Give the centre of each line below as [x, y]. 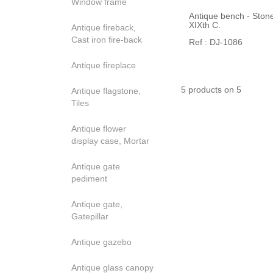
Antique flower [99, 129]
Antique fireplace [104, 65]
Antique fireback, [104, 27]
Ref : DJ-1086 [216, 42]
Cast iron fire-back [107, 40]
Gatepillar [90, 216]
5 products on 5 [211, 90]
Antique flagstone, [106, 91]
